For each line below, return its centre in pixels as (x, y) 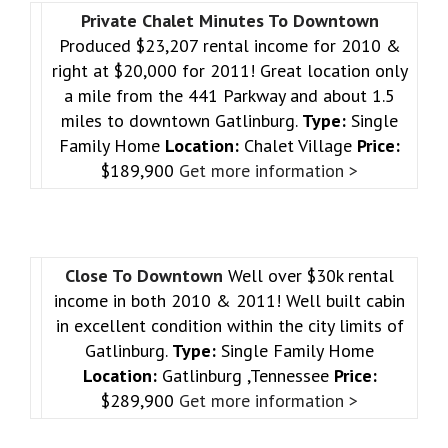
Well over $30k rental (311, 275)
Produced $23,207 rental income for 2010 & (229, 45)
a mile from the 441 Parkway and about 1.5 (229, 95)
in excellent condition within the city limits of (229, 325)
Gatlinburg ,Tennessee (245, 375)
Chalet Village (298, 145)
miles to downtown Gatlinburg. (181, 120)
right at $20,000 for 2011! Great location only (229, 70)
